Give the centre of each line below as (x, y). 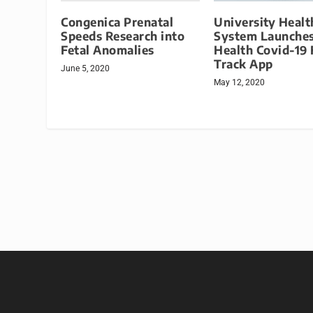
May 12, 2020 (239, 82)
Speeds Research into (123, 36)
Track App (243, 64)
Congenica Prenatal (117, 22)
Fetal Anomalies (108, 50)
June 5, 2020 (86, 68)
